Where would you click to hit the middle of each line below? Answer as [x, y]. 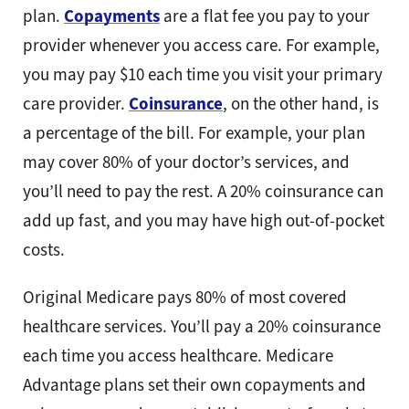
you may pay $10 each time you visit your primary [203, 75]
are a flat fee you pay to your [265, 16]
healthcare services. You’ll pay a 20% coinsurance [202, 327]
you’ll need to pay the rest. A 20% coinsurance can [203, 192]
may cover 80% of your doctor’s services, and [186, 163]
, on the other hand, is [301, 104]
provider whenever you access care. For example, [201, 46]
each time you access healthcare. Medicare [178, 356]
